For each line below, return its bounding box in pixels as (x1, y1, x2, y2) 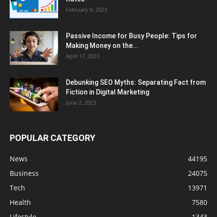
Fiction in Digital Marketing (66, 88, 149, 96)
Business (10, 168, 39, 178)
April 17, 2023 (66, 52, 99, 60)
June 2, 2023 (66, 98, 96, 106)
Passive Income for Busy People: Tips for (66, 31, 197, 40)
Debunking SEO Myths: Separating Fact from (66, 78, 206, 86)
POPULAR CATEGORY (10, 132, 95, 143)
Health (10, 197, 31, 207)
